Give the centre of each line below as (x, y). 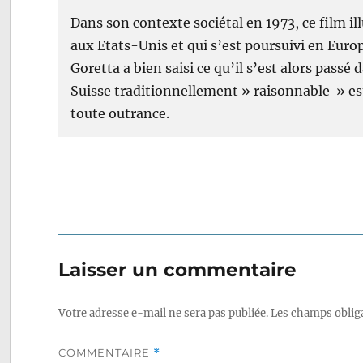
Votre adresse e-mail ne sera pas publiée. (164, 313)
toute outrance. (120, 113)
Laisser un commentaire (178, 269)
